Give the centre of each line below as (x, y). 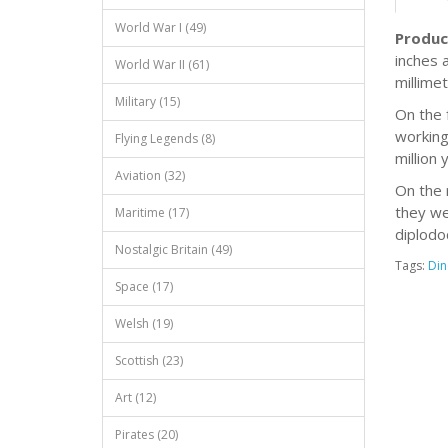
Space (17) (144, 286)
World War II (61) (162, 64)
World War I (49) (160, 27)
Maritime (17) (152, 212)
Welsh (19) (144, 323)
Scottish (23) (149, 360)
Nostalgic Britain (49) (173, 249)
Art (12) (135, 397)
